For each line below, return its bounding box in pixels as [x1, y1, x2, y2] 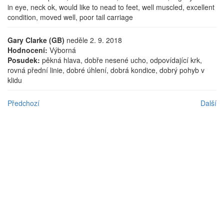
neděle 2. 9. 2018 [64, 35, 122, 45]
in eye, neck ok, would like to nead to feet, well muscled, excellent [7, 2, 214, 12]
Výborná [47, 45, 76, 55]
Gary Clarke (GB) [7, 35, 64, 45]
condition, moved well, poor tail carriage [7, 12, 133, 22]
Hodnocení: [7, 45, 47, 55]
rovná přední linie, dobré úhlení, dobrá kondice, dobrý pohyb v [7, 65, 204, 75]
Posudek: [7, 55, 40, 65]
